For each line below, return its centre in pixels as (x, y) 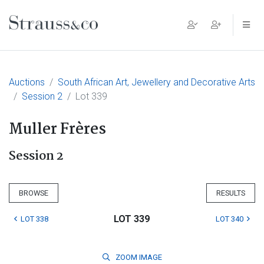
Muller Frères (57, 130)
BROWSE (34, 193)
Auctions (27, 82)
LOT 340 (229, 219)
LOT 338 (34, 219)
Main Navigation (73, 34)
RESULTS (231, 193)
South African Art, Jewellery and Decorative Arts (156, 82)
